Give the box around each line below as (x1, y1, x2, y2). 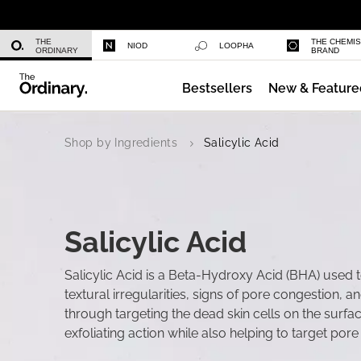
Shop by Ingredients (64, 136, 177, 149)
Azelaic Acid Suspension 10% (142, 83, 321, 98)
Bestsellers (181, 81, 252, 96)
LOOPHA (219, 41, 254, 50)
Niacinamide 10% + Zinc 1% (142, 6, 305, 21)
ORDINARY (35, 45, 78, 55)
